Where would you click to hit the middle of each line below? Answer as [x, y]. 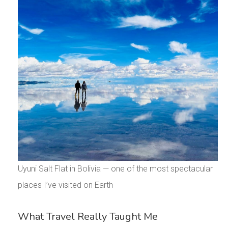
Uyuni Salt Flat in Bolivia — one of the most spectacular [115, 169]
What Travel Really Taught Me [88, 217]
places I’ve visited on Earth [65, 185]
